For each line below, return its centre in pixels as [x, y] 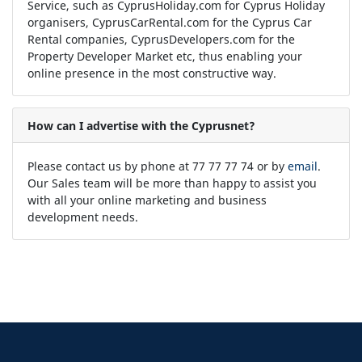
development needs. [82, 217]
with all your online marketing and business [147, 200]
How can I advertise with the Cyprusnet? [141, 125]
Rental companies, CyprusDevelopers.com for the [161, 39]
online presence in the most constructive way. [152, 73]
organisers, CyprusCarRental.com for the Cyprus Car [169, 22]
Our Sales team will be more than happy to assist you [172, 183]
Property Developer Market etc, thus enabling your [164, 56]
